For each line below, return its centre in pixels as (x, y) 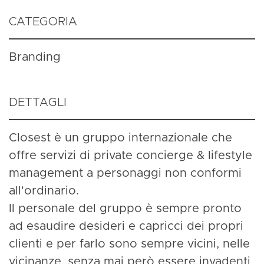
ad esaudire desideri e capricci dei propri (126, 226)
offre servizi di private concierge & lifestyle (131, 155)
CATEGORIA (43, 22)
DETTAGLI (38, 102)
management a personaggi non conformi (125, 173)
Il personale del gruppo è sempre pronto (125, 208)
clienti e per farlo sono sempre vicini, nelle (129, 244)
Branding (35, 57)
